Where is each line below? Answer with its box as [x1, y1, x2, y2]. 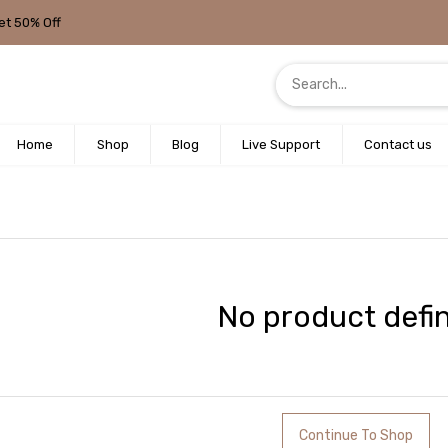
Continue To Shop [299, 427, 414, 445]
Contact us [363, 137, 432, 153]
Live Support [242, 137, 321, 153]
